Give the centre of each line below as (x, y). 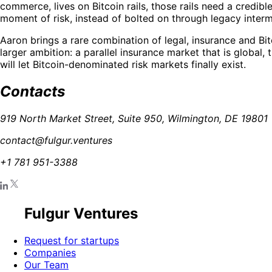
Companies (50, 252)
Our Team (46, 264)
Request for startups (72, 240)
